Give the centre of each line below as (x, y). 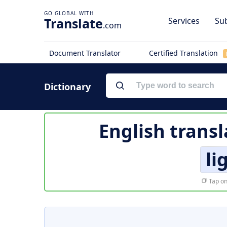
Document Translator (85, 53)
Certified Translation (184, 53)
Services (184, 21)
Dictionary (67, 87)
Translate (73, 23)
